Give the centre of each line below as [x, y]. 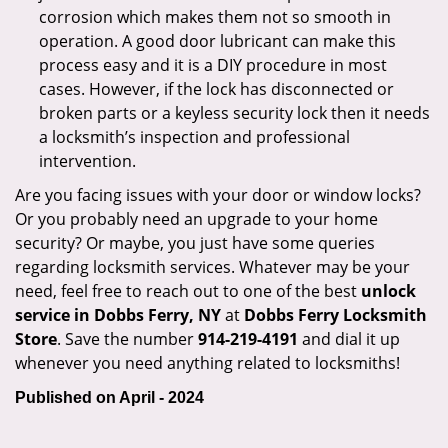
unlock [388, 291]
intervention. [93, 161]
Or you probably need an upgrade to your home [196, 219]
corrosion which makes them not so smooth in [215, 17]
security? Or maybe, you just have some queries [195, 243]
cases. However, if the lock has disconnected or [216, 89]
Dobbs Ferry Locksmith [335, 315]
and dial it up [349, 339]
